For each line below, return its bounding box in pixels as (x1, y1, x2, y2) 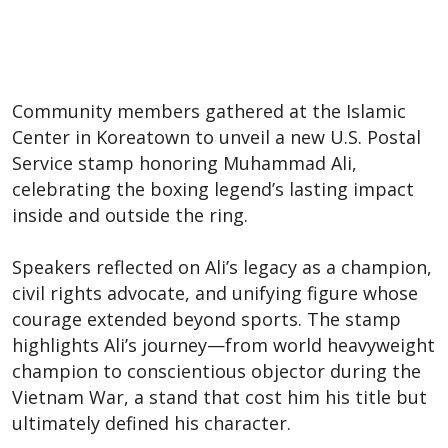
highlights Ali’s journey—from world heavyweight (12, 332, 435, 357)
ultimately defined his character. (12, 410, 291, 435)
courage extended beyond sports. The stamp (12, 306, 401, 331)
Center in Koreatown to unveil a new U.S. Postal (12, 124, 421, 149)
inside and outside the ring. (12, 202, 248, 227)
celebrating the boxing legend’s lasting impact (12, 176, 414, 201)
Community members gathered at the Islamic (12, 98, 406, 123)
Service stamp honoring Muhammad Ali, (12, 150, 357, 175)
